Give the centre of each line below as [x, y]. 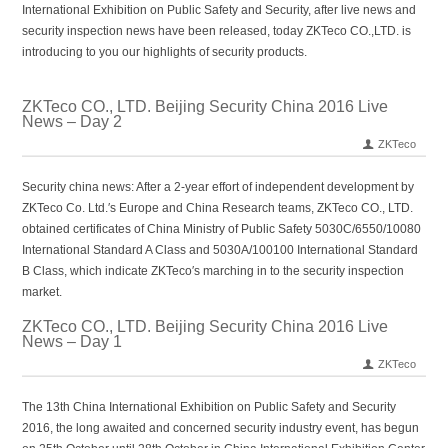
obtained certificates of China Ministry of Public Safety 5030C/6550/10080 [222, 229]
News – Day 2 [72, 121]
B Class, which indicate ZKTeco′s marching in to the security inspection [213, 271]
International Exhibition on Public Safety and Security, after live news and [219, 10]
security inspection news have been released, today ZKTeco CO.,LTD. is [217, 31]
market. [42, 292]
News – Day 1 [72, 341]
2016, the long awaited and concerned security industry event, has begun [221, 428]
